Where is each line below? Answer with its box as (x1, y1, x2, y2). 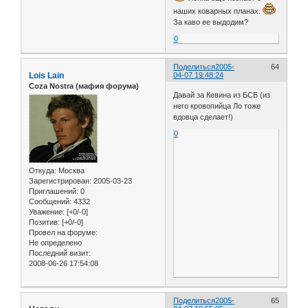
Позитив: (29, 218, 60, 227)
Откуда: (29, 166, 56, 175)
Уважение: (29, 208, 65, 217)
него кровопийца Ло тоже (173, 102, 261, 111)
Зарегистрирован (29, 177, 89, 186)
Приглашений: (29, 187, 78, 196)
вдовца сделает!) (173, 113, 234, 122)
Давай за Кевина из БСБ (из (173, 91, 271, 100)
